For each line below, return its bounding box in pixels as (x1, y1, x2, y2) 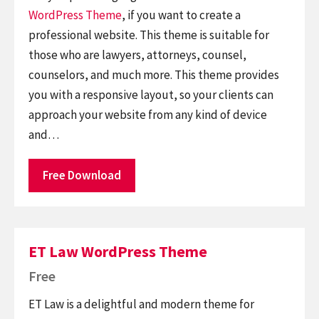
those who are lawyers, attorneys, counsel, (28, 47, 246, 63)
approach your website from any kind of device (28, 107, 267, 122)
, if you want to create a (122, 7, 241, 23)
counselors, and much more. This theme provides (28, 67, 279, 83)
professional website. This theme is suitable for (28, 27, 269, 43)
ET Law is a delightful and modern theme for (28, 296, 254, 312)
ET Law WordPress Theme (28, 241, 207, 261)
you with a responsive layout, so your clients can (28, 87, 273, 103)
